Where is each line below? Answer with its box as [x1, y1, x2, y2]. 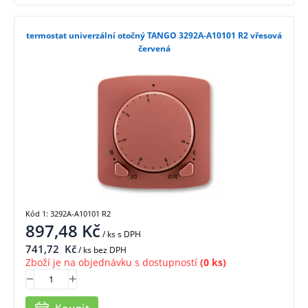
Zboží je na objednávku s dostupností [25, 255, 197, 269]
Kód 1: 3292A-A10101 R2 [25, 208, 111, 219]
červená [137, 43, 170, 55]
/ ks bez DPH [76, 243, 126, 256]
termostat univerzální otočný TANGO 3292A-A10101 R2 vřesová [26, 30, 282, 42]
